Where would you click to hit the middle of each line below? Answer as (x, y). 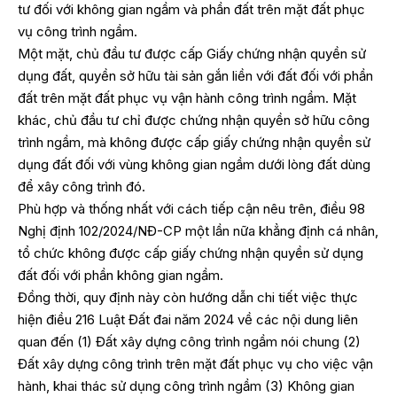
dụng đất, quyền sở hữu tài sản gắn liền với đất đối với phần (195, 75)
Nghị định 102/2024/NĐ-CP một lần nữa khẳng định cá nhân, (198, 230)
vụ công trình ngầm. (78, 31)
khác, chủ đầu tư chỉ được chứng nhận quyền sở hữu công (194, 120)
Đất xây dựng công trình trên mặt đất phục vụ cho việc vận (195, 363)
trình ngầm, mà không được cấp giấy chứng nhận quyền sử (194, 142)
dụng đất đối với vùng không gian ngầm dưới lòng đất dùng (194, 164)
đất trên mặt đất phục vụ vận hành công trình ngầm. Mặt (187, 97)
